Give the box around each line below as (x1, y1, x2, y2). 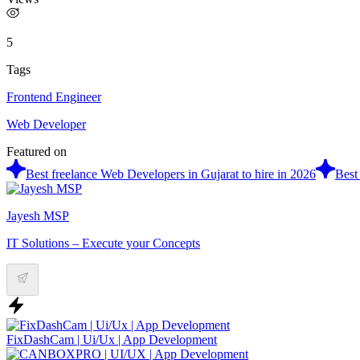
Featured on (6, 144, 67, 158)
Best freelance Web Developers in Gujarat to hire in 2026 (26, 166, 316, 181)
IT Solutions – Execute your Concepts (6, 235, 200, 250)
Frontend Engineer (6, 89, 101, 104)
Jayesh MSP (6, 208, 69, 223)
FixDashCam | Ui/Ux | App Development (6, 332, 217, 346)
